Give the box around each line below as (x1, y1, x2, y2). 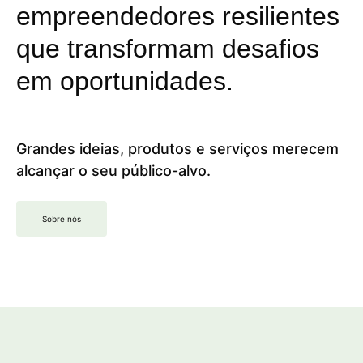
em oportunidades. (16, 66, 233, 96)
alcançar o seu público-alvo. (16, 161, 211, 179)
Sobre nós (42, 213, 81, 224)
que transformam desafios (16, 34, 319, 63)
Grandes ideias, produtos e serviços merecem (16, 139, 339, 157)
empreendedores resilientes (16, 2, 340, 31)
